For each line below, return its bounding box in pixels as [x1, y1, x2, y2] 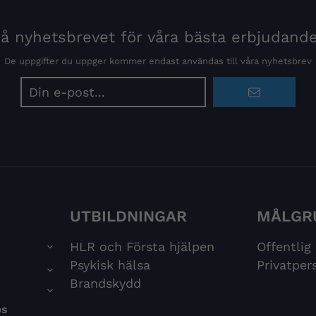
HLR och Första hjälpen [69, 239, 214, 255]
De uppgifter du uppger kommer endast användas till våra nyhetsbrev [4, 56, 312, 67]
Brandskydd [69, 276, 141, 291]
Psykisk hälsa [69, 257, 150, 273]
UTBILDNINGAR [69, 207, 187, 226]
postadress [157, 96, 224, 111]
